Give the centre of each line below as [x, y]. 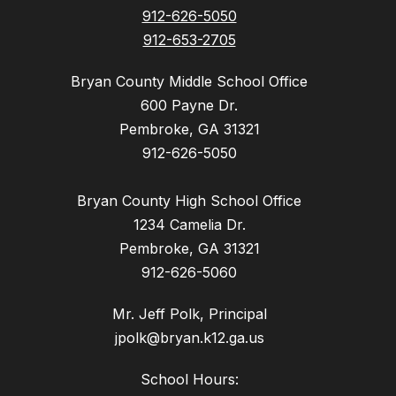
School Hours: [189, 379]
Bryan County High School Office [189, 200]
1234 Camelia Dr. [189, 224]
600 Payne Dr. [189, 105]
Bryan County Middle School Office [189, 81]
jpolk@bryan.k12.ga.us [189, 337]
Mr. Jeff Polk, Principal [189, 313]
